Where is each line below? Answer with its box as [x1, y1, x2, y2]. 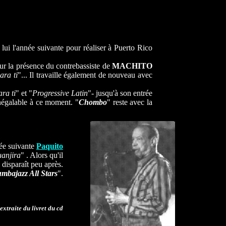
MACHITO [112, 62, 153, 70]
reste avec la [112, 98, 153, 106]
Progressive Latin [32, 89, 88, 97]
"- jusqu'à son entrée [87, 89, 153, 97]
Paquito [36, 142, 63, 150]
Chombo [79, 98, 107, 106]
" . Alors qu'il [21, 151, 63, 159]
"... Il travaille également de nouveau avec [17, 71, 153, 79]
